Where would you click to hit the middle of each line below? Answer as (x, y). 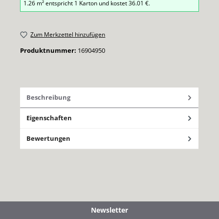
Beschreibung (48, 97)
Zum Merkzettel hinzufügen (68, 34)
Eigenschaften (49, 118)
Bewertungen (48, 138)
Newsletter (109, 210)
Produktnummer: (49, 50)
